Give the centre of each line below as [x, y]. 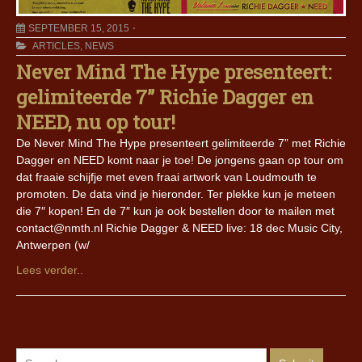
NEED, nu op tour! [96, 122]
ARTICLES [56, 46]
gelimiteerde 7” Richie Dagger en [165, 97]
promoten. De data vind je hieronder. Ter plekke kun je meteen [176, 194]
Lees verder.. [50, 270]
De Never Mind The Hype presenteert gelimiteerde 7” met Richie [181, 143]
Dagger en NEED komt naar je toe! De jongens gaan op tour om [180, 160]
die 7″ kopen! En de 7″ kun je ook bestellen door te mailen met [175, 211]
